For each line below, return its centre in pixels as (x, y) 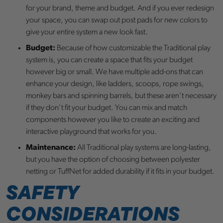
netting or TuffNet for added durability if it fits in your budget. (120, 172)
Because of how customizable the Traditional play (134, 49)
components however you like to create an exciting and (113, 120)
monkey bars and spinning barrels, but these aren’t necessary (121, 96)
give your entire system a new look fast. (87, 33)
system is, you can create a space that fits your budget (109, 60)
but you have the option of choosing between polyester (113, 160)
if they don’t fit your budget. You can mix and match (107, 108)
